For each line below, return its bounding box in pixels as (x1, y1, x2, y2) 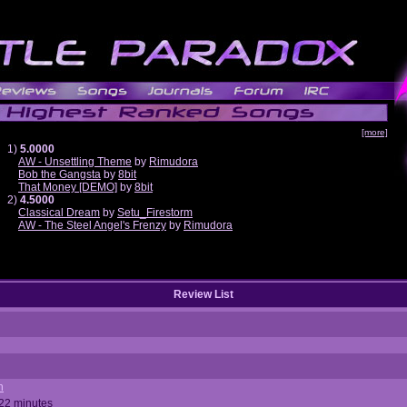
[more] (362, 127, 388, 137)
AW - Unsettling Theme (18, 155, 132, 168)
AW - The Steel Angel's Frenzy (18, 219, 166, 232)
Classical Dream (18, 206, 100, 219)
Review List (174, 288, 233, 301)
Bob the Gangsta (18, 168, 101, 181)
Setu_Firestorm (117, 206, 193, 219)
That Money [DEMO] (18, 181, 117, 194)
